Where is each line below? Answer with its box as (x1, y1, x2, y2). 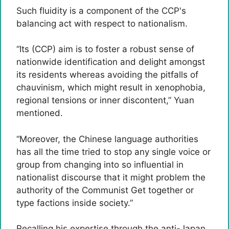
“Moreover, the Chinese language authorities (16, 133, 198, 144)
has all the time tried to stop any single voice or (16, 146, 211, 157)
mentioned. (16, 108, 63, 118)
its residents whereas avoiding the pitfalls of (16, 70, 198, 80)
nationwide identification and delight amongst (16, 57, 205, 67)
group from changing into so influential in (16, 159, 184, 170)
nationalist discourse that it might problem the (16, 172, 205, 182)
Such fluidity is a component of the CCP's (16, 5, 186, 16)
